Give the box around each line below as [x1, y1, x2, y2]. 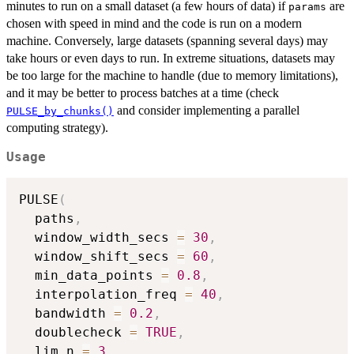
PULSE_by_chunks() [6, 104, 114, 117]
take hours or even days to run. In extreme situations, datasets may [6, 51, 335, 65]
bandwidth [19, 306, 114, 322]
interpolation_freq [19, 287, 185, 303]
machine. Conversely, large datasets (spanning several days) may [6, 33, 328, 47]
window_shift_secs [19, 249, 177, 265]
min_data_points [19, 268, 161, 284]
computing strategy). [6, 120, 108, 134]
